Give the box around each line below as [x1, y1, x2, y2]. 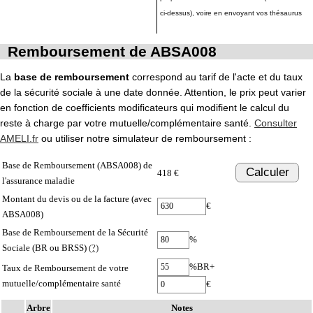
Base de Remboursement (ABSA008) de [2, 159, 152, 170]
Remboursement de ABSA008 [7, 43, 217, 59]
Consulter [254, 117, 297, 129]
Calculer [245, 166, 289, 180]
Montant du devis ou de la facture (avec [2, 193, 152, 204]
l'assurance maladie [2, 175, 75, 186]
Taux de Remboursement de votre [2, 262, 129, 273]
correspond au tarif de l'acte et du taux [129, 71, 303, 82]
